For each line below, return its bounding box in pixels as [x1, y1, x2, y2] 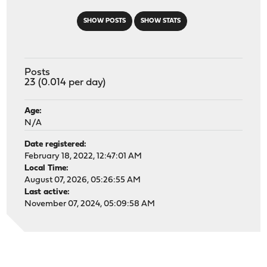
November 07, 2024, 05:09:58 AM [24, 199, 156, 209]
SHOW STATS [140, 17, 181, 24]
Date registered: [24, 139, 87, 149]
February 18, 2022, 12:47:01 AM [24, 151, 142, 161]
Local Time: [24, 163, 69, 173]
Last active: [24, 187, 70, 197]
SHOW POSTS [83, 17, 126, 24]
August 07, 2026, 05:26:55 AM [24, 175, 141, 185]
